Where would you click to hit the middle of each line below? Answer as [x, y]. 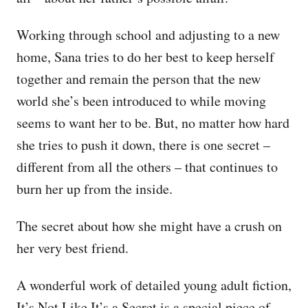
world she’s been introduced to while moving [141, 100]
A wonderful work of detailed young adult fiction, [154, 285]
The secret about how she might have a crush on [149, 225]
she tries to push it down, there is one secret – [143, 144]
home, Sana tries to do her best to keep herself [145, 56]
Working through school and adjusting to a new [148, 34]
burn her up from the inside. [95, 188]
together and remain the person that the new [139, 78]
